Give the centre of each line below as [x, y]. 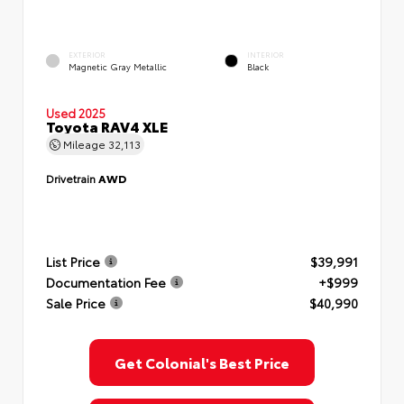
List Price [73, 261]
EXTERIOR [87, 55]
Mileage [84, 144]
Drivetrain [72, 178]
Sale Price [76, 303]
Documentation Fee [106, 282]
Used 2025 [76, 113]
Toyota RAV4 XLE [107, 126]
